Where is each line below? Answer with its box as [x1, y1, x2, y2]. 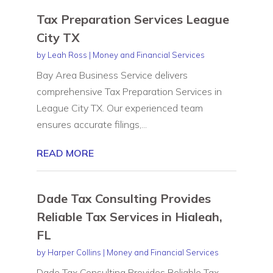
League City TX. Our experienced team [36, 101, 203, 114]
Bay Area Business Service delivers [36, 68, 188, 81]
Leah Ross [47, 49, 87, 60]
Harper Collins [47, 247, 101, 257]
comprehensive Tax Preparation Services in [36, 85, 222, 97]
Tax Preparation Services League [36, 11, 229, 27]
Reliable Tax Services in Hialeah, [36, 208, 222, 224]
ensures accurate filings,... [36, 118, 147, 130]
